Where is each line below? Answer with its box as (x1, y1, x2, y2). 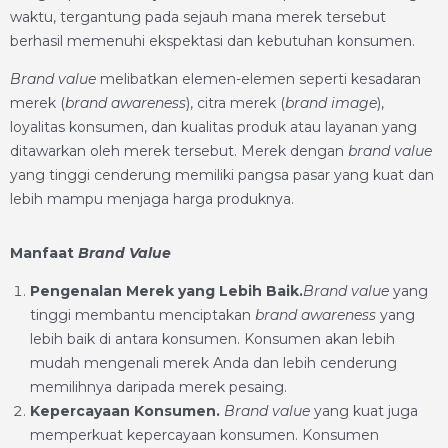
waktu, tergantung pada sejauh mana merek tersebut (10, 8, 386, 26)
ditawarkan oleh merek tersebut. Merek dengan (10, 142, 348, 160)
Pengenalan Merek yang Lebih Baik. (30, 282, 303, 300)
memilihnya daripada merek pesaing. (30, 378, 287, 396)
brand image (285, 94, 377, 112)
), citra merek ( (186, 94, 285, 112)
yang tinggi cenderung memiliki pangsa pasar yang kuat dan (10, 166, 434, 184)
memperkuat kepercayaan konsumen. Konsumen (30, 426, 379, 444)
